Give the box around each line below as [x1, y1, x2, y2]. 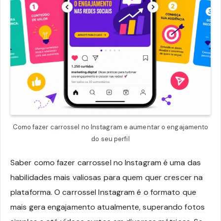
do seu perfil [91, 135, 130, 143]
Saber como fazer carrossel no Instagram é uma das [10, 157, 201, 168]
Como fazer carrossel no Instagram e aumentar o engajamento [12, 123, 209, 131]
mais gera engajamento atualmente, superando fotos [10, 201, 205, 212]
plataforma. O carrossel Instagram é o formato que [10, 186, 196, 197]
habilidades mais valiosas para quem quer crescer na [10, 172, 203, 183]
